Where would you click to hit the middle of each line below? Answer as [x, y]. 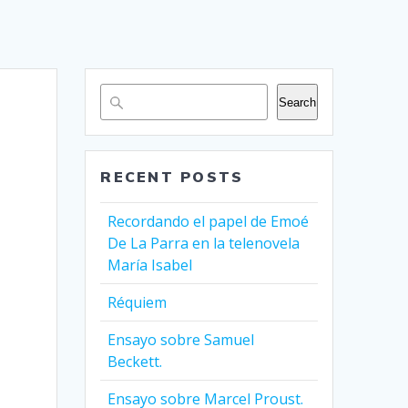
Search [297, 102]
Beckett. [135, 362]
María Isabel [150, 265]
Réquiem [138, 303]
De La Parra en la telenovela [204, 244]
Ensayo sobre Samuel [181, 340]
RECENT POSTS [172, 177]
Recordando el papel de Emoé [209, 222]
